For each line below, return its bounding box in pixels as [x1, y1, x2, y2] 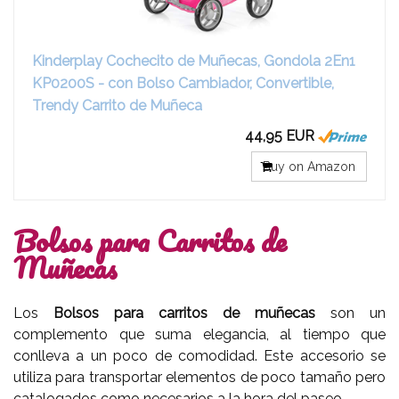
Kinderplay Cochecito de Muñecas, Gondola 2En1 [32, 52, 355, 69]
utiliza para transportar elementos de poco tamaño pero [13, 368, 386, 386]
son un [330, 304, 386, 322]
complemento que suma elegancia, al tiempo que [13, 325, 386, 343]
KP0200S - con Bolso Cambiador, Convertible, [32, 74, 334, 92]
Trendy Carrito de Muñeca [32, 96, 202, 114]
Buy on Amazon [263, 159, 355, 174]
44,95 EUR [245, 126, 314, 144]
